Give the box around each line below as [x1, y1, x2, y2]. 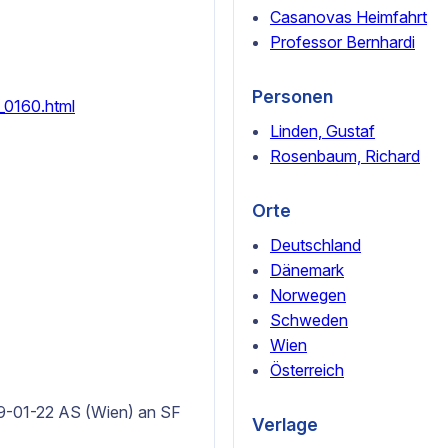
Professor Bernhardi [270, 31, 415, 52]
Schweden [270, 309, 348, 330]
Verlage [252, 413, 318, 435]
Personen [252, 85, 333, 107]
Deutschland [270, 234, 361, 255]
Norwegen [270, 284, 346, 305]
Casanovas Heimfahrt [270, 6, 427, 27]
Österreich [270, 359, 344, 380]
